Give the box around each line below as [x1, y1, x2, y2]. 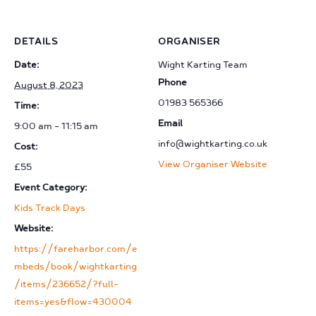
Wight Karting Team [158, 59, 248, 71]
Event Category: [14, 181, 87, 193]
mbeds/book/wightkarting [14, 260, 137, 272]
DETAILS [14, 35, 59, 47]
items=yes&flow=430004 [14, 296, 132, 308]
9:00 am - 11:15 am [14, 120, 98, 132]
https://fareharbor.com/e [14, 243, 138, 255]
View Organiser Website [158, 158, 267, 170]
